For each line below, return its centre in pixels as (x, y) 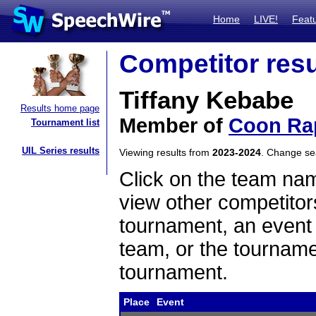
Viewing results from (166, 152)
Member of (174, 126)
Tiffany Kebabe (206, 100)
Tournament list (65, 122)
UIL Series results (61, 151)
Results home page (60, 108)
